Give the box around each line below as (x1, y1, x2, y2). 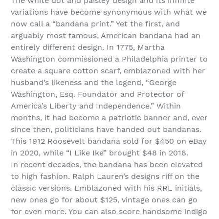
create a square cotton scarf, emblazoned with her (11, 66, 205, 75)
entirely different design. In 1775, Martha (11, 43, 165, 52)
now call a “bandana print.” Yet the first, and (11, 19, 180, 28)
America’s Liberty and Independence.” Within (11, 101, 181, 110)
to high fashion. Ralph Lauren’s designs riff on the (11, 172, 199, 181)
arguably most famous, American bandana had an (11, 31, 200, 40)
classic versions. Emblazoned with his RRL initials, (11, 183, 202, 193)
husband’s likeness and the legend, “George (11, 78, 176, 87)
